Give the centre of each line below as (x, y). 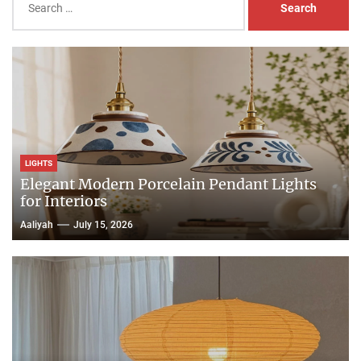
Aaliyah (37, 224)
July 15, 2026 (103, 224)
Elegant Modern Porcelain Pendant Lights (168, 184)
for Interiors (64, 201)
